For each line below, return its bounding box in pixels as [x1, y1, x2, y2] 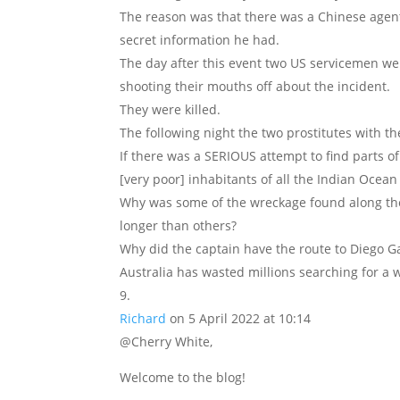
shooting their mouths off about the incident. [120, 78, 391, 95]
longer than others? [120, 217, 237, 234]
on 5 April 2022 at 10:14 [170, 310, 312, 327]
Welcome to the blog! [120, 369, 246, 386]
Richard [120, 310, 167, 327]
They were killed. [120, 101, 221, 118]
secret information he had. [120, 31, 280, 48]
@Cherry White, [120, 333, 213, 350]
